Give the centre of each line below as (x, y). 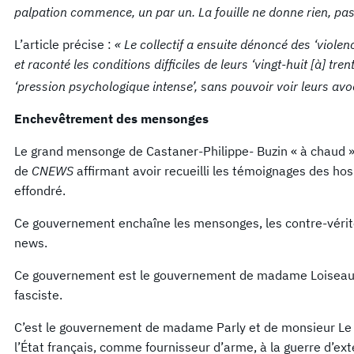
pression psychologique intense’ (106, 87)
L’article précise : (64, 44)
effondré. (40, 191)
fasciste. (38, 295)
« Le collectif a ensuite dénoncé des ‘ (216, 44)
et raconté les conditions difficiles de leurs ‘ (134, 64)
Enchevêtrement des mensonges (111, 119)
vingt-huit (282, 64)
